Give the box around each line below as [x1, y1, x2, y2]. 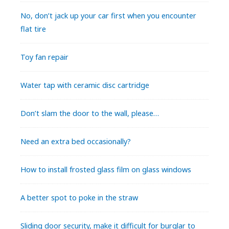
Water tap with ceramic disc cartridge [20, 80, 149, 90]
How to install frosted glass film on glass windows [20, 165, 191, 175]
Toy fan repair [20, 52, 68, 62]
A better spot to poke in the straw [20, 193, 138, 203]
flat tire [20, 24, 46, 34]
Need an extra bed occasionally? [20, 136, 131, 147]
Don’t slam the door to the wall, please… [20, 108, 159, 119]
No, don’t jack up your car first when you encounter [20, 11, 196, 21]
